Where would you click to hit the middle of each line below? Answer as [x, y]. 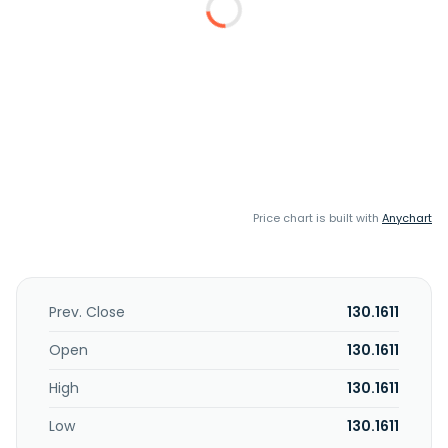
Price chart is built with [317, 218]
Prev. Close [87, 312]
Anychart [407, 218]
